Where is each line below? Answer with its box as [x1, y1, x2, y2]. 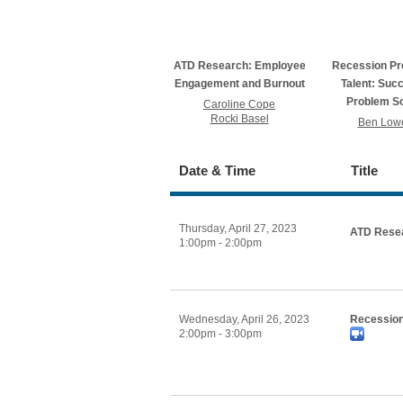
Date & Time [179, 163, 255, 178]
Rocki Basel [210, 112, 269, 125]
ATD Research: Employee [173, 59, 306, 72]
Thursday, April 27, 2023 [179, 222, 297, 235]
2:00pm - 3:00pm [179, 327, 262, 340]
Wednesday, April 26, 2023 [179, 313, 309, 326]
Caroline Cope [203, 98, 275, 111]
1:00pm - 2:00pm [179, 237, 262, 249]
